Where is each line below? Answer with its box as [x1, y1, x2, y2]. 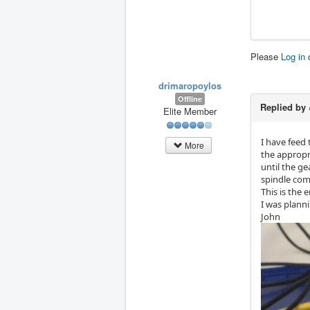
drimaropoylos [158, 79, 221, 93]
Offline [177, 93, 202, 104]
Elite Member [163, 104, 217, 118]
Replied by [260, 100, 309, 114]
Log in [281, 50, 305, 64]
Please [250, 50, 281, 64]
